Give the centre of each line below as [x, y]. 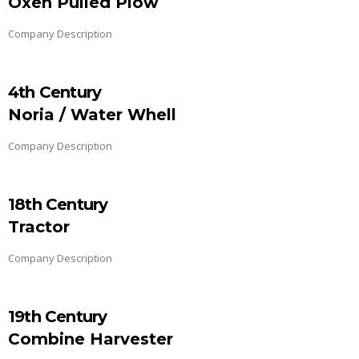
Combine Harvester [91, 339]
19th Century [58, 316]
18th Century [58, 204]
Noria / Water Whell [92, 114]
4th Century [55, 92]
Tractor [39, 226]
